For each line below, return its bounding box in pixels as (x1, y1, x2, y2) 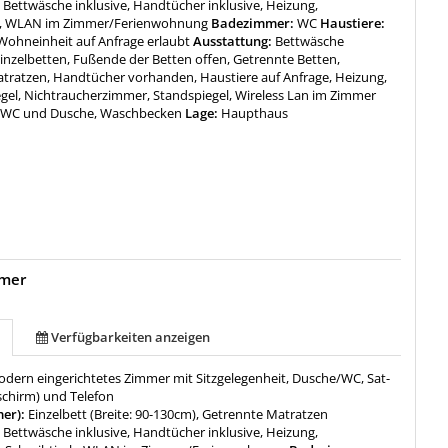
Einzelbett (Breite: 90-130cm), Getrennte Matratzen (28, 404, 329, 423)
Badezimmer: (208, 14, 298, 33)
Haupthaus (221, 104, 289, 123)
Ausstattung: (190, 32, 276, 51)
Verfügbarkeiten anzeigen (51, 327, 211, 346)
